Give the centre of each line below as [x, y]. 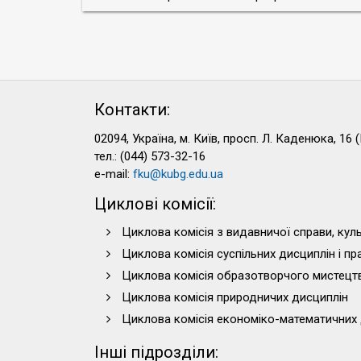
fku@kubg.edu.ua [178, 174]
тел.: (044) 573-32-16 [150, 156]
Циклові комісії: [155, 204]
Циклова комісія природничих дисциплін [235, 297]
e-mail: [114, 174]
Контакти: [132, 110]
